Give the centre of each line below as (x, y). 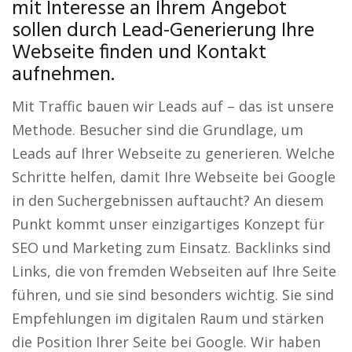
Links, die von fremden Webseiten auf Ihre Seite (174, 271)
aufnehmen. (63, 75)
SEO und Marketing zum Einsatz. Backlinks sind (171, 247)
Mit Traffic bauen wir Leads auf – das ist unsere (173, 106)
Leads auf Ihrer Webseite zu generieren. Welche (173, 153)
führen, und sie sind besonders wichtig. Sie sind (173, 295)
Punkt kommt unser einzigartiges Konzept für (168, 224)
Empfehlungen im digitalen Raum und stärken (168, 318)
